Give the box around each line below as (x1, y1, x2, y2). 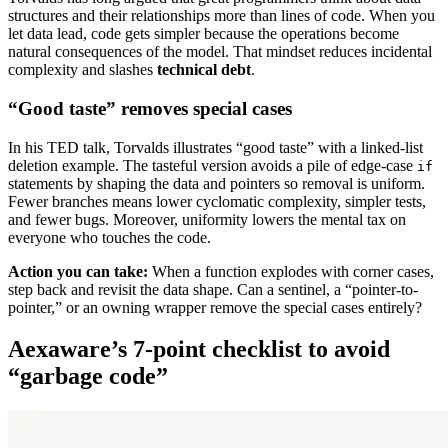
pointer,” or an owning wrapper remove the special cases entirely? (8, 298, 422, 316)
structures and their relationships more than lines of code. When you (8, 7, 435, 25)
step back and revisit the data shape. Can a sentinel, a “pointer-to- (8, 280, 418, 298)
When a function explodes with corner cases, (148, 262, 434, 280)
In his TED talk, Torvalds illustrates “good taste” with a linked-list (8, 138, 423, 156)
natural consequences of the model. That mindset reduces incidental (8, 43, 432, 61)
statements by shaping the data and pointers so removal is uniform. (8, 174, 425, 192)
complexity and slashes (8, 61, 157, 79)
